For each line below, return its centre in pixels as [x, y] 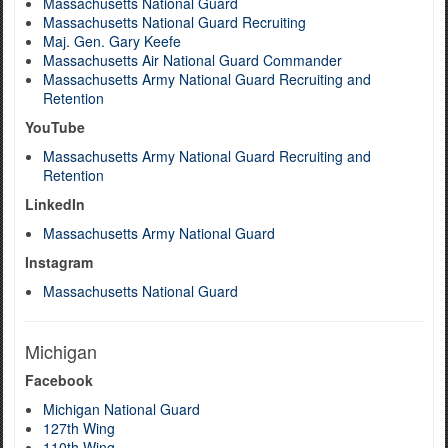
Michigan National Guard [121, 409]
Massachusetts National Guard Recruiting [174, 22]
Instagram [59, 262]
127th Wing [79, 428]
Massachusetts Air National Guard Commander [192, 60]
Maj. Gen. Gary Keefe [112, 41]
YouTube [55, 127]
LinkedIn [55, 204]
